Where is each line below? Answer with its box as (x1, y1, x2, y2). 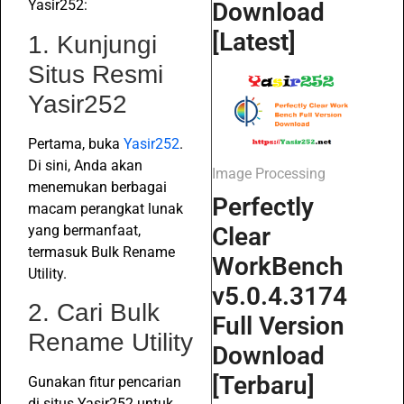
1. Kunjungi (28, 30, 157, 59)
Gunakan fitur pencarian (28, 373, 181, 390)
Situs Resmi (28, 60, 163, 88)
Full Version (212, 311, 344, 342)
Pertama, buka (28, 134, 124, 152)
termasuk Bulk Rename (28, 243, 175, 261)
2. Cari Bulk (28, 298, 160, 326)
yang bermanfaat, (28, 221, 141, 239)
